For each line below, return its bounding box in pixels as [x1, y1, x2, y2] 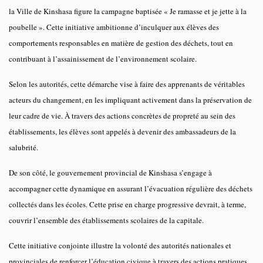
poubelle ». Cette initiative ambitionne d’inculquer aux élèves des [9, 21, 219, 32]
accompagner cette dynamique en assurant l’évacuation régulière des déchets [9, 183, 252, 194]
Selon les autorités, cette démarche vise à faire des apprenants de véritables [9, 78, 245, 89]
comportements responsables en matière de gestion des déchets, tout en [9, 37, 233, 48]
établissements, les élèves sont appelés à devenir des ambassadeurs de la [9, 126, 236, 137]
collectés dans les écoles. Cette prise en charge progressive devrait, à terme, [9, 198, 246, 210]
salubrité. [9, 141, 38, 153]
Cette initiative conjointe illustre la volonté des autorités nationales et [9, 240, 231, 251]
